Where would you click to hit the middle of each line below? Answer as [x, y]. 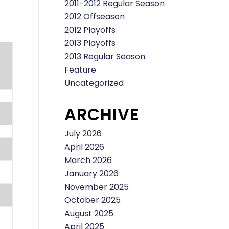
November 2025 [97, 187]
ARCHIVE [102, 114]
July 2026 [83, 133]
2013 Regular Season [105, 56]
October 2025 [93, 200]
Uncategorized [94, 83]
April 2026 [84, 147]
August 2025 [89, 213]
